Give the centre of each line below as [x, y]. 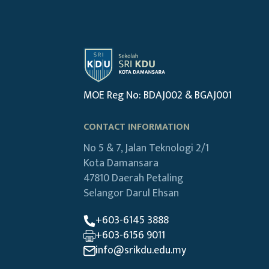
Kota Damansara [121, 164]
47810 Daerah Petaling [133, 179]
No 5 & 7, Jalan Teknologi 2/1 [146, 149]
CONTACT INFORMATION [136, 127]
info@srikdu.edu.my [141, 251]
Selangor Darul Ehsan [131, 194]
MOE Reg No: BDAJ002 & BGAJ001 [157, 96]
